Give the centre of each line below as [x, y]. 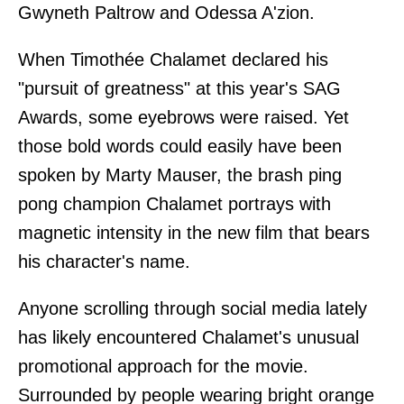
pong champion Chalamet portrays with [174, 203]
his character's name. [104, 261]
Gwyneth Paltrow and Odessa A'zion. [166, 12]
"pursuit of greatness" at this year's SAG [179, 88]
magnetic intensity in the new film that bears [194, 232]
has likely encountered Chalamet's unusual [188, 337]
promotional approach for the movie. [163, 366]
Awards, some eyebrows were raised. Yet [184, 117]
